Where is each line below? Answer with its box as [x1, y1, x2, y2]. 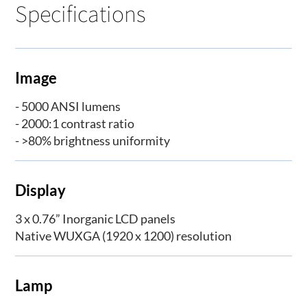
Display [15, 181, 66, 200]
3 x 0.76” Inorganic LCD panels [15, 211, 176, 227]
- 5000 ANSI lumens [15, 98, 121, 114]
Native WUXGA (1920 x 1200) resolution [15, 228, 232, 244]
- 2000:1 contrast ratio [15, 115, 135, 131]
